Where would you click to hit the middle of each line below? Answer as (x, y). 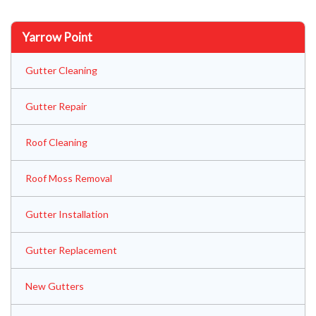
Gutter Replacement (71, 250)
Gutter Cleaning (61, 71)
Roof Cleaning (56, 142)
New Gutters (55, 286)
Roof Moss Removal (69, 178)
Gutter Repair (56, 107)
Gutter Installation (67, 214)
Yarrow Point (57, 37)
